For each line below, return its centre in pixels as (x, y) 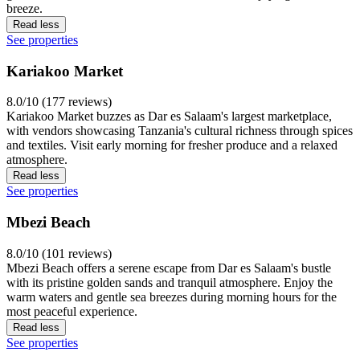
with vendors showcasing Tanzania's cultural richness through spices (180, 131)
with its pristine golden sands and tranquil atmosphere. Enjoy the (170, 282)
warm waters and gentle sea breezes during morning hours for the (172, 297)
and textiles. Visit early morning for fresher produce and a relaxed (172, 145)
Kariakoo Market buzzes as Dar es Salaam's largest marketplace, (169, 117)
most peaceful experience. (72, 311)
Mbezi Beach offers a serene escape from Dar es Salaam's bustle (169, 268)
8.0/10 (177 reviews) (59, 102)
